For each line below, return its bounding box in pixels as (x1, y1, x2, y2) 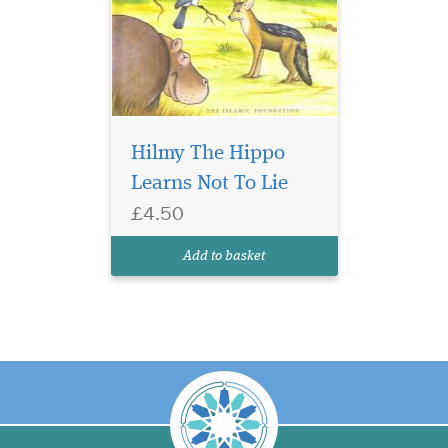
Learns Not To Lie (130, 172, 288, 194)
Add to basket (183, 248, 265, 263)
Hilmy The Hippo (130, 142, 285, 164)
